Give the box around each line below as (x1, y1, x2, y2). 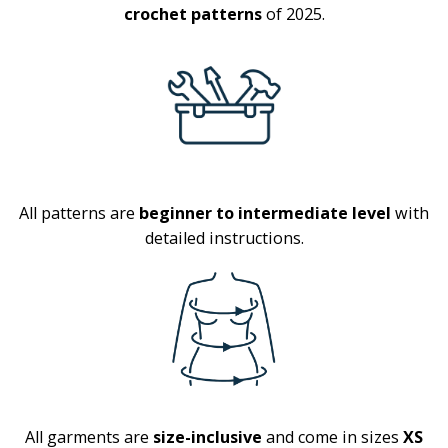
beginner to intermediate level (139, 202, 391, 225)
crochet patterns (123, 3, 262, 26)
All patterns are (19, 202, 139, 225)
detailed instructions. (144, 227, 304, 250)
